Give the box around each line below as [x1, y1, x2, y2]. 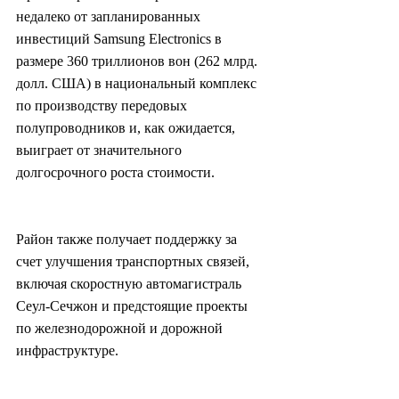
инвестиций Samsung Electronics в [16, 30, 225, 46]
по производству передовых [16, 97, 191, 113]
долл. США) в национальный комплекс [16, 75, 260, 91]
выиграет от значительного [16, 142, 185, 158]
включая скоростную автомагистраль [16, 275, 245, 291]
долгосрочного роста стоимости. [16, 164, 215, 180]
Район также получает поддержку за [16, 231, 240, 247]
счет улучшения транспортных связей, [16, 253, 253, 269]
